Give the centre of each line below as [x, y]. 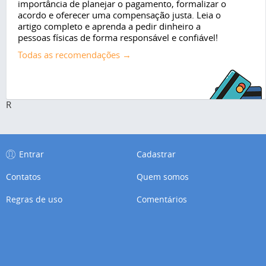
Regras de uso [34, 199]
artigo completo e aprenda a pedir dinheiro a [109, 26]
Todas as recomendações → [75, 55]
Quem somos [163, 177]
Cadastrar [156, 154]
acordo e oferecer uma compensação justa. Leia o [119, 15]
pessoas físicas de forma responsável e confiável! [118, 38]
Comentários [162, 199]
